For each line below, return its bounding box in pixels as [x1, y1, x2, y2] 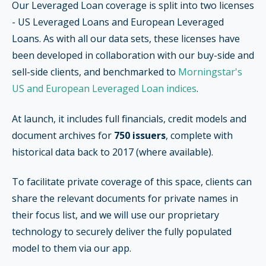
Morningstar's [178, 65, 242, 79]
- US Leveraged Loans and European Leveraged [12, 15, 224, 29]
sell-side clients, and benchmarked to [12, 65, 178, 79]
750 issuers [114, 128, 166, 142]
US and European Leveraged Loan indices [12, 82, 197, 96]
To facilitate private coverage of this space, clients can [12, 175, 252, 189]
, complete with [166, 128, 233, 142]
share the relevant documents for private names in [12, 192, 238, 205]
